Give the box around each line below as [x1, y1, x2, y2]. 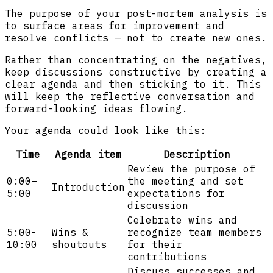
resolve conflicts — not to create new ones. [5, 31, 267, 44]
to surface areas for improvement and [5, 19, 224, 32]
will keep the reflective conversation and [5, 90, 255, 102]
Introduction [52, 180, 125, 193]
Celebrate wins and [127, 213, 237, 226]
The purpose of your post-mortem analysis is [5, 7, 267, 19]
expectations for [127, 186, 225, 199]
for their [127, 238, 182, 250]
